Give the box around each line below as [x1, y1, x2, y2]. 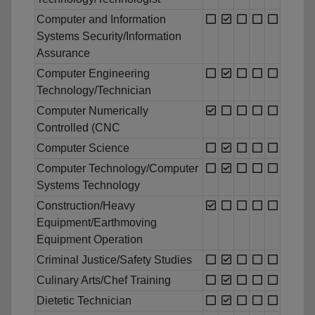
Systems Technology [37, 179, 140, 192]
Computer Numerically [37, 105, 148, 117]
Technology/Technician [37, 84, 151, 97]
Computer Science [37, 142, 129, 155]
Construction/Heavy [37, 200, 135, 212]
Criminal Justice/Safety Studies [37, 254, 192, 266]
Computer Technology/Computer [37, 162, 198, 175]
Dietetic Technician [37, 295, 131, 307]
